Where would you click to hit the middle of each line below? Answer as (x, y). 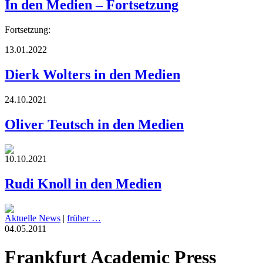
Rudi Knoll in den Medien (83, 183)
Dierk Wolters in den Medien (92, 75)
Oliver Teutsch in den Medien (94, 125)
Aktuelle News (33, 218)
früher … (84, 218)
